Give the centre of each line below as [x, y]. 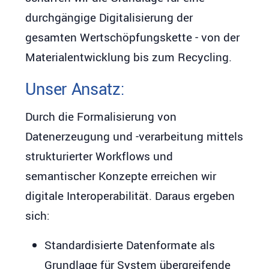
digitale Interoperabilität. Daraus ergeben [130, 196]
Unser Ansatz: [75, 90]
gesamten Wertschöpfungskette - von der [133, 38]
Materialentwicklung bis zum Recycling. [129, 58]
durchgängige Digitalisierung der [109, 18]
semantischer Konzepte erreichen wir [121, 177]
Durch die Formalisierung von [101, 117]
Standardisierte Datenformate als [130, 246]
